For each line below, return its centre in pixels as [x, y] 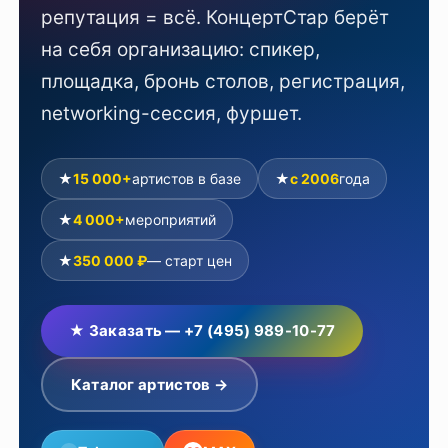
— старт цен [190, 260]
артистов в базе [187, 178]
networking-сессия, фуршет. [172, 113]
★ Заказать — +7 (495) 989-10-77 [202, 330]
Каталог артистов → [149, 384]
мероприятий [171, 219]
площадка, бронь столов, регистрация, [223, 81]
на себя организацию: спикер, [181, 49]
